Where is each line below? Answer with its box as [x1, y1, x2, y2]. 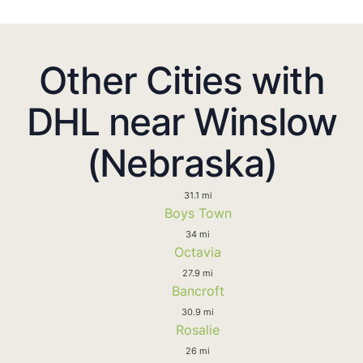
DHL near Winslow [26, 98, 337, 144]
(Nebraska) [86, 139, 277, 186]
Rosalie [176, 321, 220, 338]
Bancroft [171, 282, 224, 299]
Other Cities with [38, 57, 325, 103]
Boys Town [164, 204, 232, 221]
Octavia [174, 243, 221, 260]
